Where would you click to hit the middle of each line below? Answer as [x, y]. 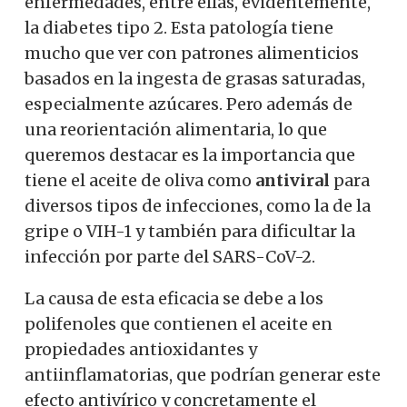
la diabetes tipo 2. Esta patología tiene [179, 27]
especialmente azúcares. [125, 104]
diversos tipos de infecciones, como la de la [198, 205]
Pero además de [289, 104]
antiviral [293, 180]
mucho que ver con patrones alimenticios [192, 53]
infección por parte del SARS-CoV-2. [170, 256]
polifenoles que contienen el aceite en [179, 323]
